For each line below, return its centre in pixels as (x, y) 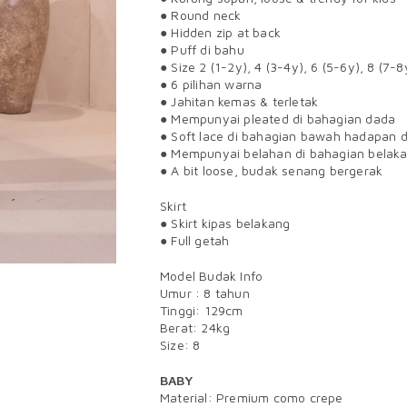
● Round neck (201, 15)
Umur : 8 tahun (205, 293)
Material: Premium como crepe (252, 397)
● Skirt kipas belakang (225, 223)
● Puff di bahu (202, 50)
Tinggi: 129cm (202, 310)
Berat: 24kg (195, 328)
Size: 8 (180, 345)
